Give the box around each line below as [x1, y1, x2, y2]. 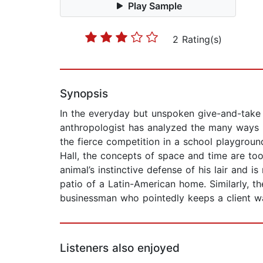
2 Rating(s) [173, 33, 222, 46]
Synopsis [60, 87, 108, 101]
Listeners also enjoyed [60, 241, 180, 255]
